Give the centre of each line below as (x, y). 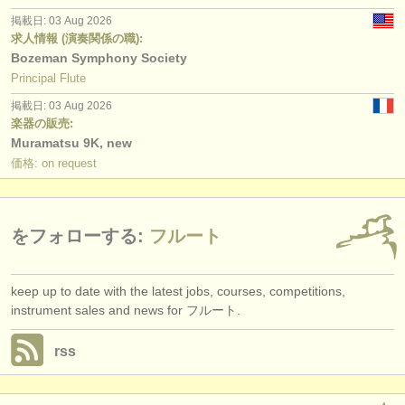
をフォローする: (77, 235)
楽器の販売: (42, 123)
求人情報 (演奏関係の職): (77, 38)
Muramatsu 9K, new (71, 142)
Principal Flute (48, 78)
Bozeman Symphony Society (99, 57)
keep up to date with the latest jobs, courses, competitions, (178, 291)
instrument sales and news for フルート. (126, 310)
